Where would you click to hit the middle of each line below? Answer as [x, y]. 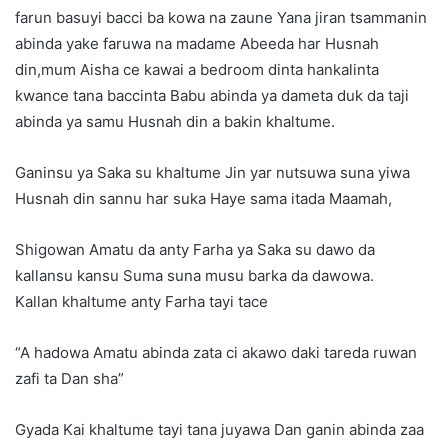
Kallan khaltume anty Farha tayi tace [141, 302]
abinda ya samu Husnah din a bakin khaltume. [175, 122]
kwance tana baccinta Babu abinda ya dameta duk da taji [212, 96]
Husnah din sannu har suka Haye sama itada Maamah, [203, 199]
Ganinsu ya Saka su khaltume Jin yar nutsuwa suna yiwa [212, 173]
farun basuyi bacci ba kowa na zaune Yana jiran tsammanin [221, 18]
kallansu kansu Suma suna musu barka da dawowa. [194, 276]
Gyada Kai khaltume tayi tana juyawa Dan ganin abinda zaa [219, 430]
